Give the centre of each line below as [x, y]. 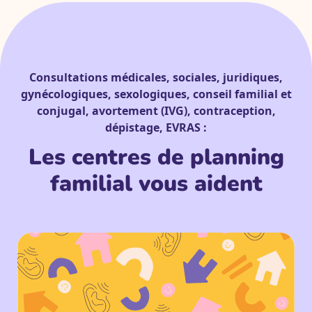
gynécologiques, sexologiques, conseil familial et [156, 94]
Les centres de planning [156, 157]
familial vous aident [156, 183]
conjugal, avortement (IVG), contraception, [156, 110]
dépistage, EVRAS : [156, 127]
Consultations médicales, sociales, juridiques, [156, 77]
